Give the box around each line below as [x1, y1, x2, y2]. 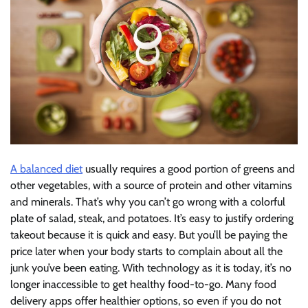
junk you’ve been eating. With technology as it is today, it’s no [10, 261, 291, 275]
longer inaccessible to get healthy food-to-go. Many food [10, 278, 276, 291]
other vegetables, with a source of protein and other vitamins [10, 179, 292, 192]
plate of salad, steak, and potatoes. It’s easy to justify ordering [10, 212, 294, 225]
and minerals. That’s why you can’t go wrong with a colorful [10, 195, 285, 209]
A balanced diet [10, 162, 82, 176]
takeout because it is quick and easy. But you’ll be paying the [10, 228, 287, 242]
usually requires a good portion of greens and [82, 162, 295, 176]
